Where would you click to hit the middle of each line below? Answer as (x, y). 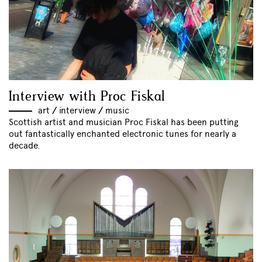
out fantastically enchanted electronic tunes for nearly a (123, 134)
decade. (25, 146)
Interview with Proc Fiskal (87, 97)
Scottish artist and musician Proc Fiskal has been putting (124, 123)
